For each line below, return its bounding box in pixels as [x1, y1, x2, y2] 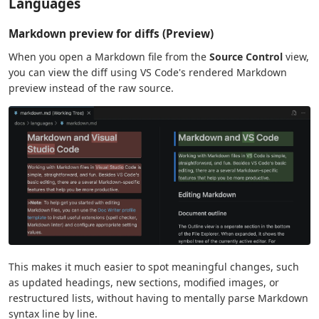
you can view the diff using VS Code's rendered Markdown [9, 66, 287, 80]
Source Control [209, 50, 283, 64]
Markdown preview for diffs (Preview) [9, 26, 214, 41]
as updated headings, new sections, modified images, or [9, 275, 279, 289]
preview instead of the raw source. [9, 81, 174, 95]
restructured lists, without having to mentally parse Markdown [9, 291, 308, 305]
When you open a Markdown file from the [9, 50, 209, 64]
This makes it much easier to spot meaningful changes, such [9, 259, 299, 273]
